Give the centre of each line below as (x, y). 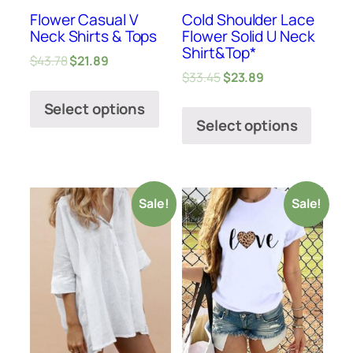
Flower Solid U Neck (249, 36)
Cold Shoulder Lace (248, 19)
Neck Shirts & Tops (94, 36)
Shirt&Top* (219, 52)
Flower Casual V (84, 19)
